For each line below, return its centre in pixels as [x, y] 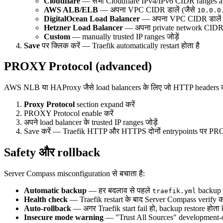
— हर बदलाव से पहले [119, 191]
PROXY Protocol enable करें [69, 113]
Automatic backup [55, 191]
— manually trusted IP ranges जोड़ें [125, 36]
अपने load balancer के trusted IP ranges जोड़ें [91, 122]
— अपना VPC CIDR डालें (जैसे [148, 9]
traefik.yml [174, 191]
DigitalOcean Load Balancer [92, 18]
